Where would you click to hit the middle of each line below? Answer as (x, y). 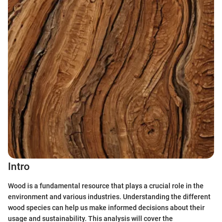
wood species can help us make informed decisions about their (106, 207)
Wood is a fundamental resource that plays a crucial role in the (106, 186)
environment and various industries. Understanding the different (109, 196)
